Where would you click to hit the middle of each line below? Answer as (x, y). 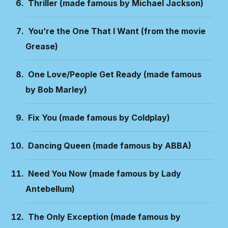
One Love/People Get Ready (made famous (115, 74)
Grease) (42, 46)
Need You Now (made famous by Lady (105, 174)
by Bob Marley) (56, 90)
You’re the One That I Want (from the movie (117, 31)
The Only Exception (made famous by (104, 217)
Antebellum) (50, 189)
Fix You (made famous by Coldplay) (99, 118)
